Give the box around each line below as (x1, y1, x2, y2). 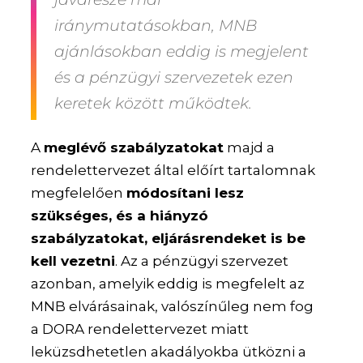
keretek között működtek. (54, 93, 253, 113)
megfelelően (31, 184, 127, 201)
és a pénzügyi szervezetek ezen (54, 67, 294, 87)
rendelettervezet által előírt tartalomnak (31, 161, 316, 178)
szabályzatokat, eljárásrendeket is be (31, 229, 306, 246)
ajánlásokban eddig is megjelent (54, 41, 310, 61)
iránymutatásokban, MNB (54, 15, 258, 35)
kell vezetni (31, 252, 116, 269)
